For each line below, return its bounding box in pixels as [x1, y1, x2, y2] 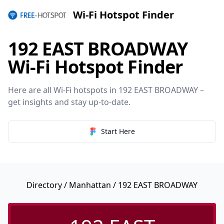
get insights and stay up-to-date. [8, 96, 130, 107]
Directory [26, 179, 62, 190]
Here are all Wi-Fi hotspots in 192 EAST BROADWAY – [8, 84, 204, 95]
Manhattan [69, 179, 111, 190]
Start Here [101, 126, 135, 136]
